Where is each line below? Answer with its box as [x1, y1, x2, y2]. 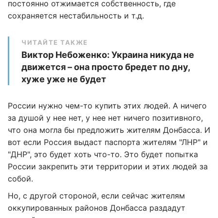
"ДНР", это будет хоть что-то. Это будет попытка [8, 149, 198, 159]
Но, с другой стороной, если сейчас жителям [8, 191, 185, 200]
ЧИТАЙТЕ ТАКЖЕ [21, 38, 88, 46]
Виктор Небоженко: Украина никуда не [21, 50, 194, 60]
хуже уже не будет [21, 74, 106, 84]
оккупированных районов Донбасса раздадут [8, 203, 185, 213]
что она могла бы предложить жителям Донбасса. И [8, 125, 210, 135]
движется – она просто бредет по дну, [21, 62, 190, 72]
